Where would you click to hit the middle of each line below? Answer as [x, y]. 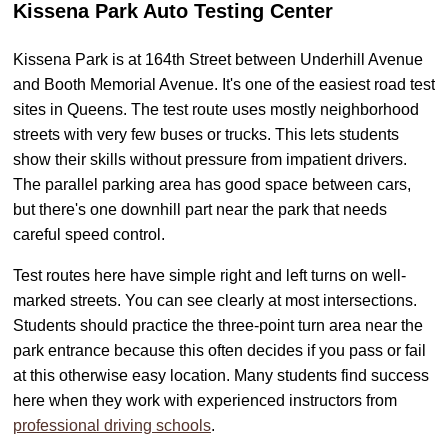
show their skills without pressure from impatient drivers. [210, 160]
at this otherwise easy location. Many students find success [221, 376]
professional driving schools [112, 426]
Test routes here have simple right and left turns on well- [209, 276]
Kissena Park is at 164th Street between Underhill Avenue [218, 60]
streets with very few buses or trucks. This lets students [206, 135]
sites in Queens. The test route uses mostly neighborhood [216, 110]
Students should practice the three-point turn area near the [218, 326]
